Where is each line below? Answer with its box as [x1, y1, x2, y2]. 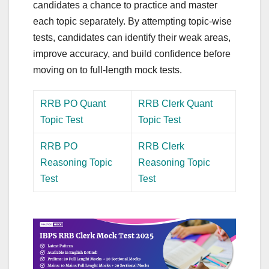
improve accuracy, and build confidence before [33, 49, 231, 59]
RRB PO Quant [40, 98, 106, 109]
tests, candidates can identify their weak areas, [33, 32, 231, 43]
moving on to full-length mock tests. [33, 65, 182, 76]
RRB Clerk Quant [138, 98, 213, 109]
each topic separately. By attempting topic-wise [33, 16, 232, 27]
